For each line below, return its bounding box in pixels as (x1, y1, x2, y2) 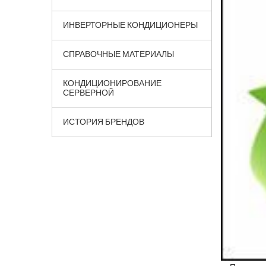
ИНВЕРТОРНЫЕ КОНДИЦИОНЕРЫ (63, 18, 198, 32)
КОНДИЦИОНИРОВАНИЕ (63, 76, 161, 90)
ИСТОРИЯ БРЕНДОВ (63, 115, 144, 129)
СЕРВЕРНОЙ (63, 85, 114, 100)
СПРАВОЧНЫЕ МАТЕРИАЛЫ (63, 47, 174, 61)
